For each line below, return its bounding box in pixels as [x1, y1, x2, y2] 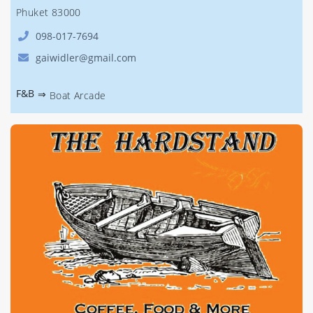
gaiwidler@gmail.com [36, 51, 136, 64]
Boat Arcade [50, 89, 106, 102]
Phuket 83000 [16, 6, 81, 19]
